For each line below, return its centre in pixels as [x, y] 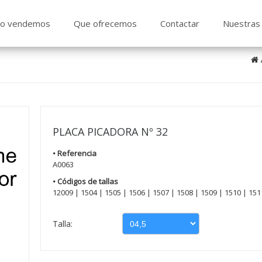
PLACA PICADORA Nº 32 [111, 132]
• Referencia [75, 153]
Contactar [180, 23]
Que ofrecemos [105, 23]
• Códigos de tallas [86, 181]
